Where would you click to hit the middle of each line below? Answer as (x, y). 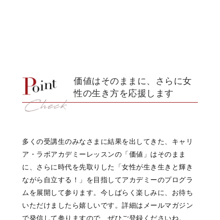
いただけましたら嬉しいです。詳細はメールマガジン (108, 205)
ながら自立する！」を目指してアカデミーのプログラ (108, 179)
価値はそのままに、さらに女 (133, 81)
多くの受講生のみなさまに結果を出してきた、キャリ (108, 141)
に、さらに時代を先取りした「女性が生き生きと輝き (108, 167)
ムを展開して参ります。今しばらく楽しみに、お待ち (108, 192)
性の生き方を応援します (124, 93)
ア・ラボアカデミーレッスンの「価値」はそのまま (104, 154)
